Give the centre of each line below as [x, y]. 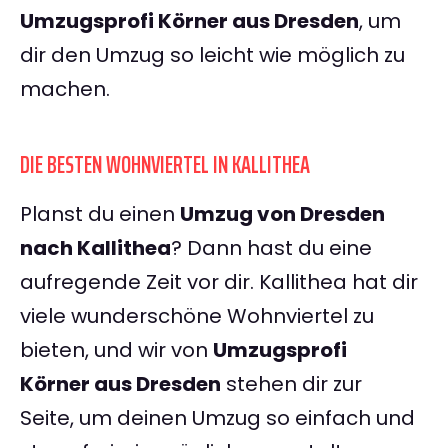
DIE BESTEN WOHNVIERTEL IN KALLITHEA [165, 165]
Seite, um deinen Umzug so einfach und [217, 418]
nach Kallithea [95, 248]
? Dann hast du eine [271, 248]
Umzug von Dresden [282, 214]
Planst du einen [100, 214]
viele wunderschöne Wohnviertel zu [197, 316]
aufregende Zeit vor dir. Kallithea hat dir [219, 282]
